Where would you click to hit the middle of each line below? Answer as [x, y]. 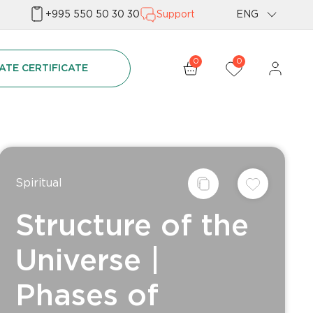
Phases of [87, 297]
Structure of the [132, 227]
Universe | [88, 262]
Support [176, 14]
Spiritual [39, 183]
